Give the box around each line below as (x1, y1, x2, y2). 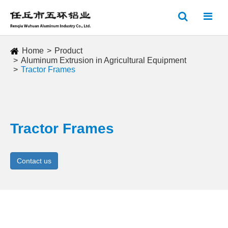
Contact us (17, 157, 51, 165)
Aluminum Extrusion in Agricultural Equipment (21, 56, 186, 65)
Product (54, 46, 82, 55)
